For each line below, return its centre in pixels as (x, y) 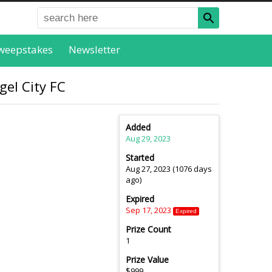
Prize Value (147, 260)
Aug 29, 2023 (148, 139)
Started (140, 158)
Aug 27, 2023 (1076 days (169, 169)
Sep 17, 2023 (148, 210)
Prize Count (148, 229)
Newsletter (94, 49)
